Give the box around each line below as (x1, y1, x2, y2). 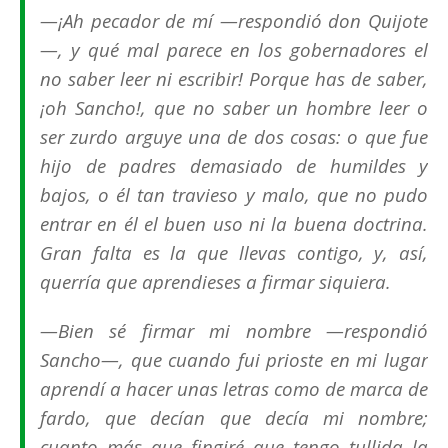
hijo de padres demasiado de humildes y (40, 153, 428, 179)
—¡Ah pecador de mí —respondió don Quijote (40, 8, 428, 34)
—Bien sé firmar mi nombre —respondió (40, 318, 428, 344)
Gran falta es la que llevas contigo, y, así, (40, 240, 428, 266)
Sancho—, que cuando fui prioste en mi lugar (40, 347, 428, 373)
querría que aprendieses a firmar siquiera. (40, 269, 391, 295)
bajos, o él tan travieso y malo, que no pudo (40, 182, 428, 208)
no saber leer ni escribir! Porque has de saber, (40, 66, 428, 92)
